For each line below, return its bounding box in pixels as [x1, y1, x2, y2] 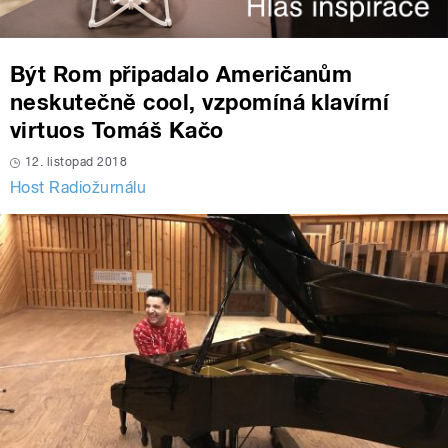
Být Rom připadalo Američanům [10, 60, 353, 87]
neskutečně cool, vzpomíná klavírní [10, 88, 390, 115]
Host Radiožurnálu [10, 177, 147, 197]
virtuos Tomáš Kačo [10, 116, 224, 143]
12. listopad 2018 [25, 154, 128, 169]
